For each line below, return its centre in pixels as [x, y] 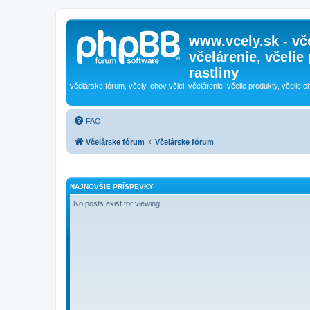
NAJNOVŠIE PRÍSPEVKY [112, 186]
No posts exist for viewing [117, 203]
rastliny [214, 73]
